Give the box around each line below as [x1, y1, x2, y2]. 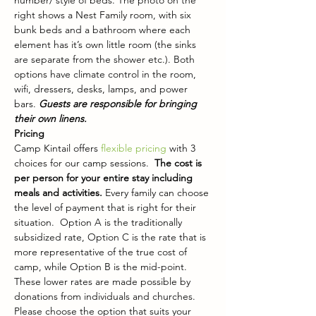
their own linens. [14, 112, 87, 125]
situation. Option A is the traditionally [14, 216, 185, 229]
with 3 [166, 142, 198, 154]
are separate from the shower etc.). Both [14, 53, 197, 66]
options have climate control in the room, [14, 68, 199, 80]
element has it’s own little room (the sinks [14, 38, 199, 51]
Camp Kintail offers [14, 142, 101, 154]
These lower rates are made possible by [14, 275, 193, 288]
